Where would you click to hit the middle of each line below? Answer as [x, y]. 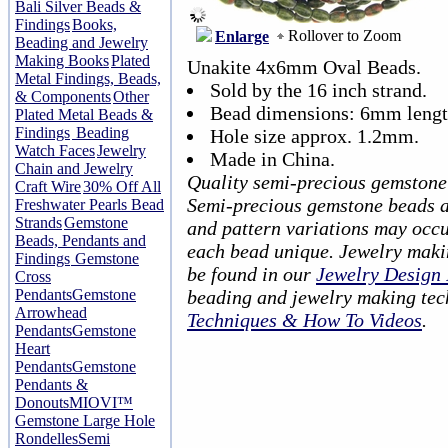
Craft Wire [48, 186]
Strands [38, 222]
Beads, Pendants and [80, 240]
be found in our [251, 274]
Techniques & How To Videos [304, 320]
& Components [63, 96]
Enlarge [242, 36]
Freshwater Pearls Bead [89, 204]
